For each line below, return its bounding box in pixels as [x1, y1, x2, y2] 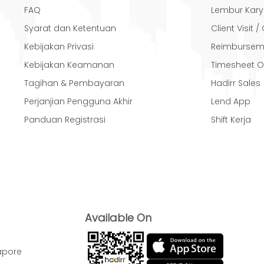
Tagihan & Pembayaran [24, 77, 124, 89]
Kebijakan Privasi [24, 40, 94, 52]
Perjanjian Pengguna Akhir [24, 95, 133, 107]
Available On [84, 210, 151, 225]
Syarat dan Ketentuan [24, 22, 116, 34]
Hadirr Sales [211, 77, 261, 89]
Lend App [211, 95, 251, 107]
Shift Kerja [211, 113, 252, 126]
